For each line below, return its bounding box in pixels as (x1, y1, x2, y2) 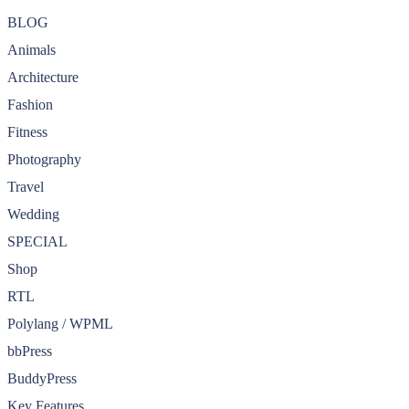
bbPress (7, 342, 52, 359)
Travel (7, 178, 44, 194)
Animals (7, 41, 56, 58)
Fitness (7, 123, 47, 140)
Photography (7, 151, 81, 167)
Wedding (7, 205, 59, 222)
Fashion (7, 96, 53, 112)
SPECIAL (7, 233, 68, 249)
